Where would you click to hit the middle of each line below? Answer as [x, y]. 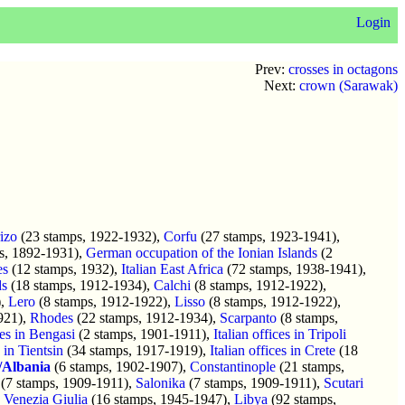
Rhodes [52, 317]
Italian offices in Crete [273, 350]
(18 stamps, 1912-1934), [80, 285]
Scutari [344, 382]
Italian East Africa [172, 268]
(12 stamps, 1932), [65, 268]
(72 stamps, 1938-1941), [295, 268]
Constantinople [233, 366]
